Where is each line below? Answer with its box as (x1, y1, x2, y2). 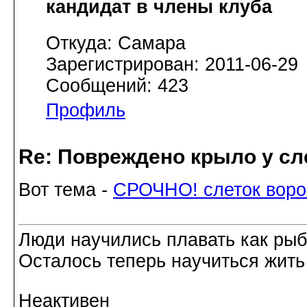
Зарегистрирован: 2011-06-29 (46, 54, 298, 75)
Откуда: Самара (46, 33, 186, 54)
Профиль (46, 100, 125, 121)
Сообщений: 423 (46, 75, 188, 97)
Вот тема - (19, 179, 113, 200)
